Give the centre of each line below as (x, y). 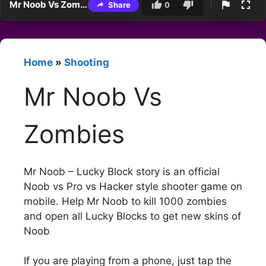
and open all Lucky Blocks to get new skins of (132, 216)
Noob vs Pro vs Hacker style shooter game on (133, 186)
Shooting (87, 63)
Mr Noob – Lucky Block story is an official (122, 171)
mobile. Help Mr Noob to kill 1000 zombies (125, 201)
